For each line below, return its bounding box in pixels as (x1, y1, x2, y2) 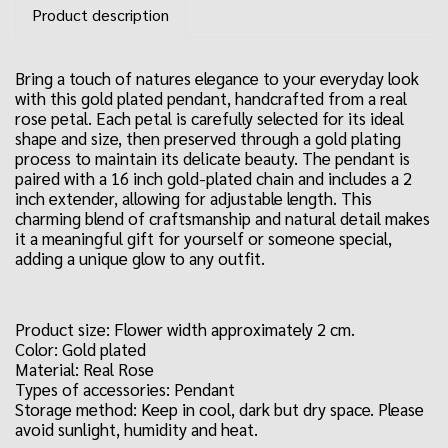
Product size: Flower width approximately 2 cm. (15, 318, 355, 340)
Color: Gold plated (15, 338, 146, 360)
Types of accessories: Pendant (15, 378, 235, 400)
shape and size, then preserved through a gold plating (15, 127, 401, 149)
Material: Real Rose (15, 358, 154, 380)
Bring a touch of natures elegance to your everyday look (15, 67, 419, 89)
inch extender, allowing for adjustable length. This (15, 187, 372, 209)
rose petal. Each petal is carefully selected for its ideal (15, 107, 404, 129)
